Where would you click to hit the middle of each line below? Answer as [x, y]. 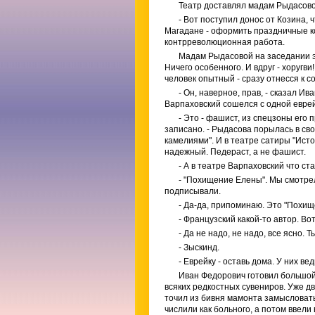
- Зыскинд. [199, 247]
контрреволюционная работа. [225, 42]
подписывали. [193, 191]
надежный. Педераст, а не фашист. [235, 152]
